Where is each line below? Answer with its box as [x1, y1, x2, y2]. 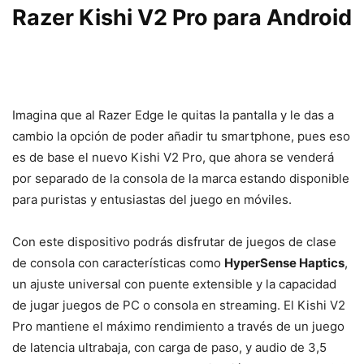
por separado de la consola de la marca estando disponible [12, 170, 349, 186]
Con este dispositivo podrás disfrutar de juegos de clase [12, 233, 336, 249]
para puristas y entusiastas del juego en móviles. [12, 191, 292, 207]
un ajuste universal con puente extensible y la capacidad [12, 275, 336, 292]
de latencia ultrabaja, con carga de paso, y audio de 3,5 [12, 339, 327, 355]
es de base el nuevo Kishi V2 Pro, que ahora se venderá [12, 149, 334, 165]
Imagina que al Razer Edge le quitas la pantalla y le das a [12, 106, 334, 123]
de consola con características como [12, 254, 224, 271]
